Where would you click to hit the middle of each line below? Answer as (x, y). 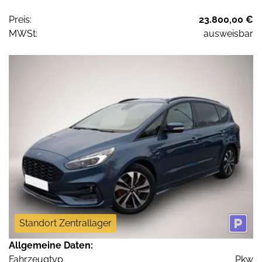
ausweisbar (228, 34)
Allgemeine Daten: (51, 245)
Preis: (20, 20)
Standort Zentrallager (65, 223)
